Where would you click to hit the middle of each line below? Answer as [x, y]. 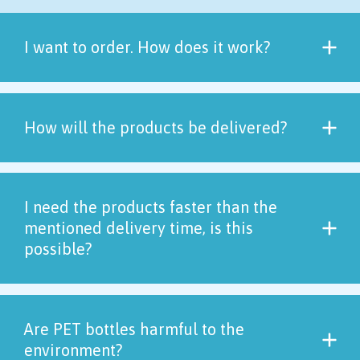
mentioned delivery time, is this [139, 228]
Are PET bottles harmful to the [134, 329]
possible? [58, 249]
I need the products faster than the [151, 207]
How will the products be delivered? [155, 127]
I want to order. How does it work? [147, 47]
